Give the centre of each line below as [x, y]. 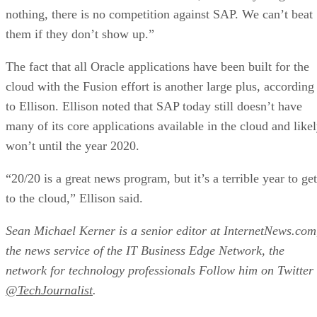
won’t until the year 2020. [73, 145]
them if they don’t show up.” [80, 34]
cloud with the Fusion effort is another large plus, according [160, 86]
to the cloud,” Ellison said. [74, 198]
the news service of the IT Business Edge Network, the [145, 250]
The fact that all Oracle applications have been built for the [157, 66]
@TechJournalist [49, 290]
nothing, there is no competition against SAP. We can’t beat [159, 14]
